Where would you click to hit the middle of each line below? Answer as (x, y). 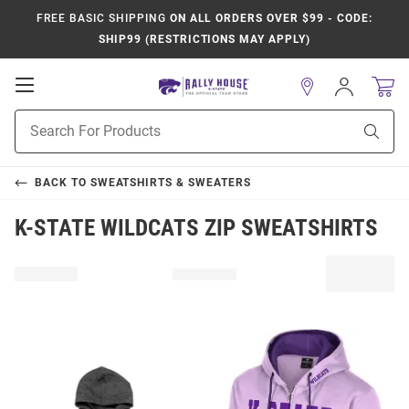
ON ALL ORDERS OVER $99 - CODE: (269, 18)
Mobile (60, 102)
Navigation (74, 121)
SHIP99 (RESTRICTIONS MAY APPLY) (204, 39)
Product (37, 119)
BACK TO (62, 183)
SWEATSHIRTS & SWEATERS (170, 183)
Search (34, 138)
